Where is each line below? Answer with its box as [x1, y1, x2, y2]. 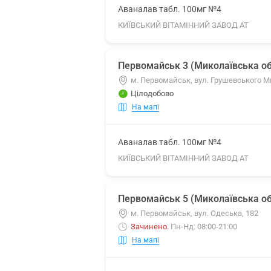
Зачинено [131, 222, 167, 231]
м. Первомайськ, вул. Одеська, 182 [131, 209, 258, 218]
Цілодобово [131, 89, 174, 98]
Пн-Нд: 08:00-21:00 [171, 222, 237, 231]
